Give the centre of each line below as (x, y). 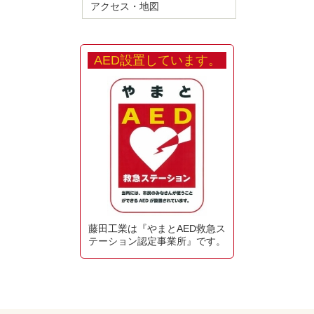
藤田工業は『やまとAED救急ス (157, 228)
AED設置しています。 (157, 60)
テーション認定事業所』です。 (157, 241)
